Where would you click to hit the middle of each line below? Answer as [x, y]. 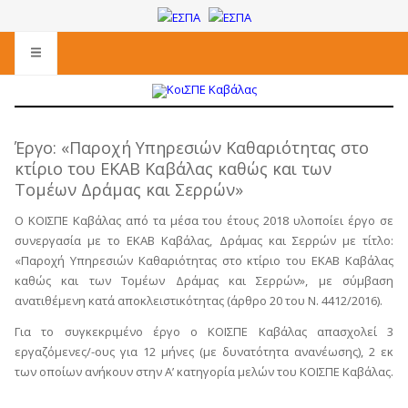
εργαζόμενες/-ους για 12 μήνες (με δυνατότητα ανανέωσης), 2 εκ [204, 351]
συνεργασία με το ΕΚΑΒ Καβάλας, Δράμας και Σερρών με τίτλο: [204, 240]
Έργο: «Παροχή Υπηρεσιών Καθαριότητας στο [192, 147]
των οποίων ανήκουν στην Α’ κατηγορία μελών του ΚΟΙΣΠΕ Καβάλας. [204, 371]
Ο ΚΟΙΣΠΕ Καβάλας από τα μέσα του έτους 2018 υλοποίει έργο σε [204, 220]
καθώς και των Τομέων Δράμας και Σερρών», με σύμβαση [204, 280]
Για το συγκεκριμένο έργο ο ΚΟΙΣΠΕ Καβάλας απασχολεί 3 [204, 331]
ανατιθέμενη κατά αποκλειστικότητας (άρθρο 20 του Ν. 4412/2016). [199, 301]
